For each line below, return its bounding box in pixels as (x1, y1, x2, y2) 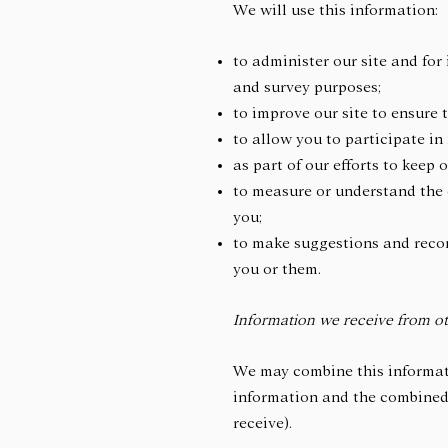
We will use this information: (233, 2, 438, 18)
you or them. (233, 261, 331, 277)
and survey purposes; (233, 79, 391, 95)
